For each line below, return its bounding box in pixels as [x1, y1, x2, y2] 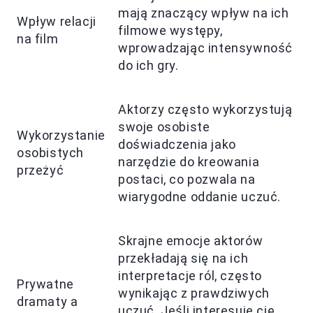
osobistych [17, 145, 84, 160]
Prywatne [17, 276, 74, 291]
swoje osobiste [118, 119, 210, 134]
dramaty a [17, 293, 78, 309]
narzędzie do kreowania [118, 154, 260, 169]
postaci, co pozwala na [118, 171, 256, 187]
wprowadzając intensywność [118, 40, 293, 55]
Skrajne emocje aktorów [118, 233, 263, 248]
